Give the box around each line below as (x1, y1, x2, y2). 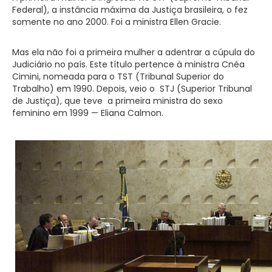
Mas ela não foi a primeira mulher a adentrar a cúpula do (12, 46, 255, 58)
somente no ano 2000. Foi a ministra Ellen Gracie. (12, 15, 221, 28)
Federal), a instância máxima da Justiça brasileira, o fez (12, 3, 248, 16)
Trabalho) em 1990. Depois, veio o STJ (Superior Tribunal (12, 82, 252, 95)
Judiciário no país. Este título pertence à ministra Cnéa (12, 58, 245, 70)
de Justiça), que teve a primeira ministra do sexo (12, 94, 223, 107)
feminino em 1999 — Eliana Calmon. (12, 106, 163, 119)
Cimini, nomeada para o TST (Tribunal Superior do (12, 70, 224, 83)
